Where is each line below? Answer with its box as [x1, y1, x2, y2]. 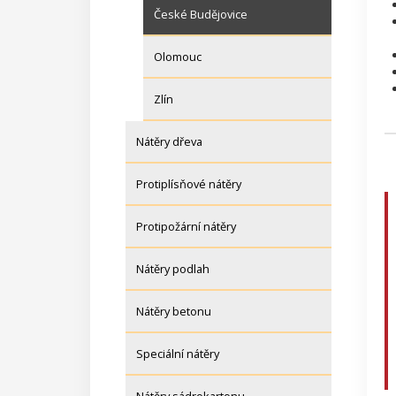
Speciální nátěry [136, 346, 219, 362]
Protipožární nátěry [136, 218, 236, 235]
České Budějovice [154, 6, 247, 23]
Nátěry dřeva [136, 133, 202, 150]
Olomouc [154, 49, 202, 65]
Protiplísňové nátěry [136, 176, 241, 193]
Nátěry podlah [136, 261, 209, 278]
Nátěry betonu [136, 303, 211, 320]
